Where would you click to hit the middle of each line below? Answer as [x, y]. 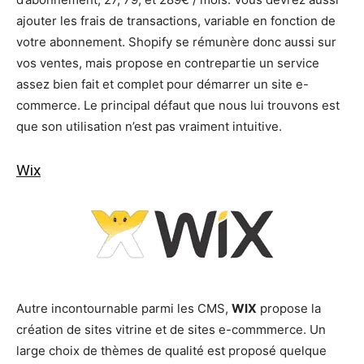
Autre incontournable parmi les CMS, [124, 308]
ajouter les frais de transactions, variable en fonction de [176, 20]
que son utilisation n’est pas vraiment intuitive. [149, 126]
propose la [289, 308]
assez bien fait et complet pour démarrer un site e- [162, 84]
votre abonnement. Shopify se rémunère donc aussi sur [176, 41]
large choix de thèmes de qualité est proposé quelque [171, 350]
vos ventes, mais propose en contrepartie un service [168, 63]
